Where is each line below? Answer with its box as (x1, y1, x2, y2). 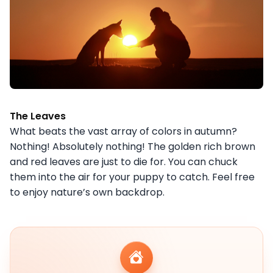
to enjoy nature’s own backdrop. (10, 185, 165, 200)
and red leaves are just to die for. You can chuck (10, 155, 238, 169)
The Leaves (10, 109, 66, 124)
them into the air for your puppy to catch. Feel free (10, 170, 255, 185)
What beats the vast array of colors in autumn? (10, 124, 237, 139)
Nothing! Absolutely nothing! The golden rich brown (10, 140, 255, 154)
